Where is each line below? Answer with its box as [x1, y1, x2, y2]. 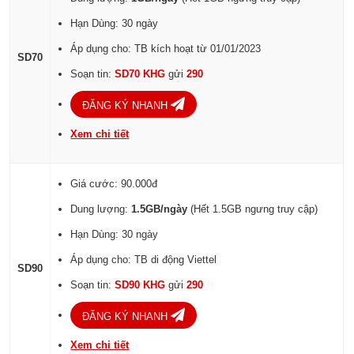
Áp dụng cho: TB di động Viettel [70, 254, 217, 266]
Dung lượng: [70, 203, 132, 216]
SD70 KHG [115, 68, 169, 81]
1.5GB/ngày [131, 203, 188, 216]
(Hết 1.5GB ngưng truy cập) [187, 203, 318, 216]
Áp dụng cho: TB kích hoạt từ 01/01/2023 [70, 43, 262, 55]
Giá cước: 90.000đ [70, 178, 158, 190]
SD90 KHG [115, 279, 169, 292]
